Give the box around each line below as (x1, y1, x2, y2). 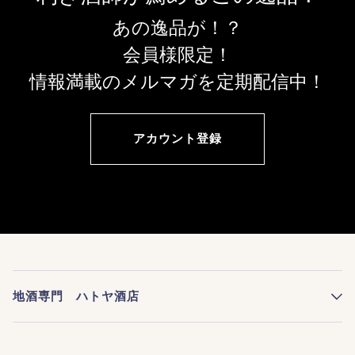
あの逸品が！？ (113, 17, 242, 38)
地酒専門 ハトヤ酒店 (13, 289, 139, 304)
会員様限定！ (123, 44, 232, 65)
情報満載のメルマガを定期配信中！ (29, 71, 326, 92)
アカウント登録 (133, 131, 222, 146)
